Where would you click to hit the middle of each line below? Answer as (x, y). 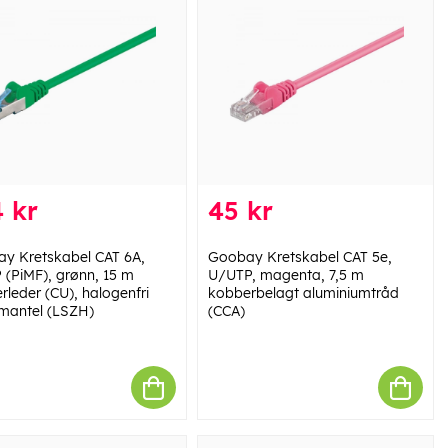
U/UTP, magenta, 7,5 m (285, 275)
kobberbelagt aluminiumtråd (303, 293)
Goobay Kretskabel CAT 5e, (299, 257)
